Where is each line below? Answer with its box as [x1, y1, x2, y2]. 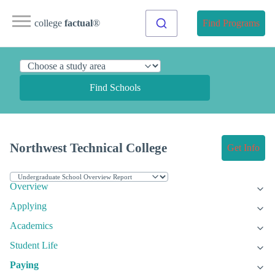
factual [64, 18, 93, 28]
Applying [10, 201, 47, 212]
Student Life [10, 240, 58, 251]
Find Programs [203, 18, 260, 28]
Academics [10, 220, 53, 231]
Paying [10, 260, 39, 271]
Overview [10, 181, 48, 192]
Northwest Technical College [10, 141, 167, 155]
